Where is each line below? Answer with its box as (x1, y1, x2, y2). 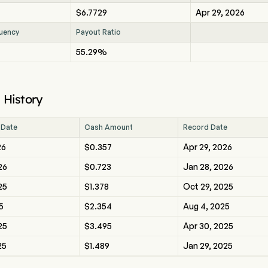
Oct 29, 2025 (183, 181, 233, 191)
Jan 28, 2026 (183, 162, 233, 172)
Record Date (183, 123, 227, 132)
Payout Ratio (76, 28, 121, 36)
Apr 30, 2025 (183, 221, 233, 231)
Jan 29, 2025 (183, 240, 233, 251)
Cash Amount (84, 123, 133, 132)
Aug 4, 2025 (183, 201, 230, 211)
